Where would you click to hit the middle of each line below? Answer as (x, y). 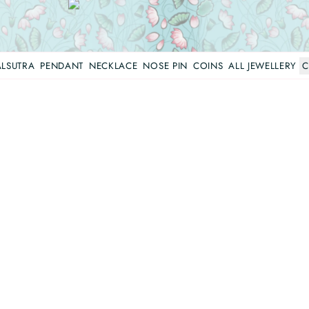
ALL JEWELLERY (262, 66)
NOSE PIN (165, 66)
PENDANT (62, 66)
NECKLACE (113, 66)
